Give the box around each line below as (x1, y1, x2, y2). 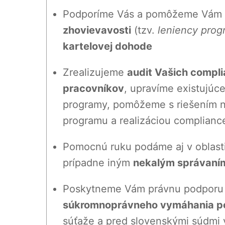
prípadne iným (63, 157, 133, 169)
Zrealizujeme (63, 66, 127, 79)
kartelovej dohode (63, 40, 152, 53)
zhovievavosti (63, 24, 131, 37)
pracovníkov (63, 82, 124, 95)
